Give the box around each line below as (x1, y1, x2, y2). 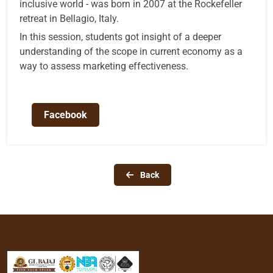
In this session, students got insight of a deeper (19, 31, 221, 43)
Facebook (44, 109, 87, 121)
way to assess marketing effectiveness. (19, 60, 188, 72)
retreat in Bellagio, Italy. (19, 13, 119, 24)
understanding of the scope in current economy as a (19, 46, 243, 57)
